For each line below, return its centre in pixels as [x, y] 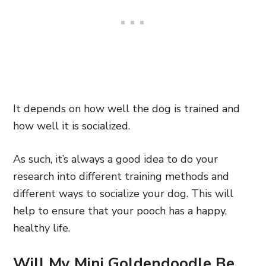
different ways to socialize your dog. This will [123, 194]
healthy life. [42, 228]
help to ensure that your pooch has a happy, [120, 211]
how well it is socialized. [72, 126]
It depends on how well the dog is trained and [126, 109]
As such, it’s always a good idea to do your [115, 159]
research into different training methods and [121, 176]
